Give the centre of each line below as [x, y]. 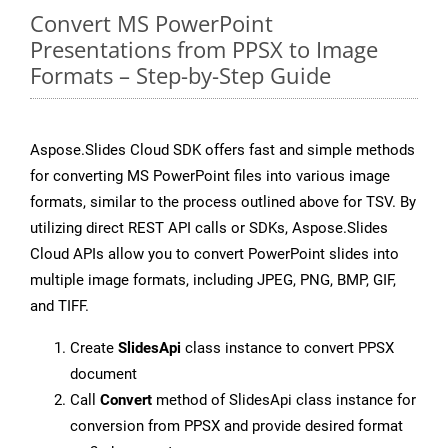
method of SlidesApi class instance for [284, 400]
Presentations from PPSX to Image [204, 49]
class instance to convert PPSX [287, 348]
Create [94, 348]
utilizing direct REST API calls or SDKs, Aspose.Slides [209, 228]
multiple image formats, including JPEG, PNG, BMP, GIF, [213, 280]
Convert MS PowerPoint [151, 23]
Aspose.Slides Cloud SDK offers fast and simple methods [222, 150]
